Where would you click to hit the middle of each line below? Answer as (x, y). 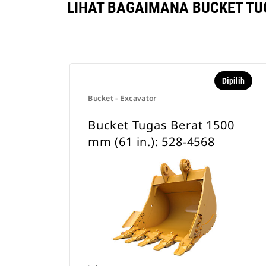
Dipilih (233, 81)
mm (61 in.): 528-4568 (151, 142)
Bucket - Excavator (122, 98)
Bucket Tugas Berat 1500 (161, 125)
